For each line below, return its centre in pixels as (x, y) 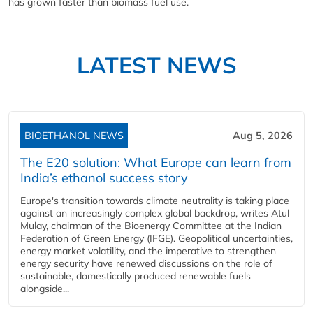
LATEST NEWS (156, 65)
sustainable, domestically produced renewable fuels (136, 276)
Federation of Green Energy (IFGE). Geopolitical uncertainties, (156, 238)
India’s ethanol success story (104, 177)
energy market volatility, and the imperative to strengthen (148, 250)
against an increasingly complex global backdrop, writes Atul (155, 213)
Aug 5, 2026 (263, 135)
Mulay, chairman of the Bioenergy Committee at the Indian (151, 225)
